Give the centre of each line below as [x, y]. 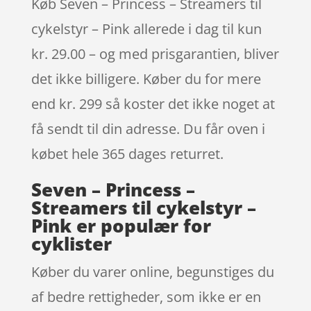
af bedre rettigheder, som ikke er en [146, 296]
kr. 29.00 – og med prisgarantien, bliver [155, 53]
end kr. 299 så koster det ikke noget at [153, 103]
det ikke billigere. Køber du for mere [146, 78]
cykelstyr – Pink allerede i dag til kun [146, 28]
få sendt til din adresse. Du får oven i [148, 128]
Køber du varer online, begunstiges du [152, 271]
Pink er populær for [121, 225]
